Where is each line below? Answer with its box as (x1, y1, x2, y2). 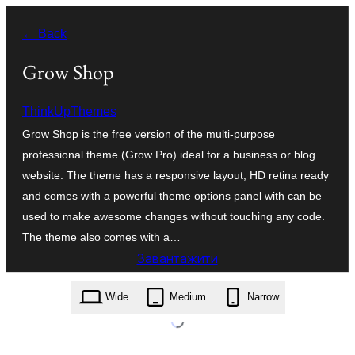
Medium (169, 291, 206, 303)
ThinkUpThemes (22, 104, 116, 118)
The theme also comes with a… (22, 230, 181, 243)
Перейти (6, 10, 57, 24)
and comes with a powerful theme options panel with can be (22, 189, 322, 202)
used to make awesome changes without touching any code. (22, 209, 325, 223)
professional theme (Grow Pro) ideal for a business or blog (22, 147, 315, 161)
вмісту (6, 58, 45, 71)
